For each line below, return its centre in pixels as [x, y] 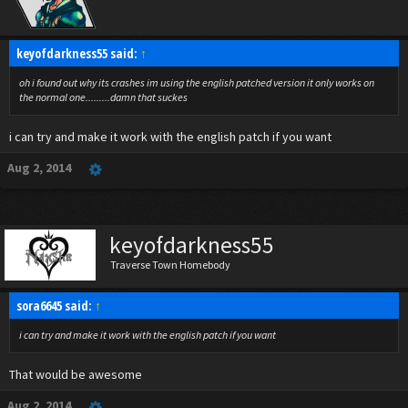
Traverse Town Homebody [170, 265]
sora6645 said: [56, 306]
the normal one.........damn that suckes [103, 97]
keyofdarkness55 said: [78, 53]
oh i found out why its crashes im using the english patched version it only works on [197, 82]
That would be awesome [76, 374]
